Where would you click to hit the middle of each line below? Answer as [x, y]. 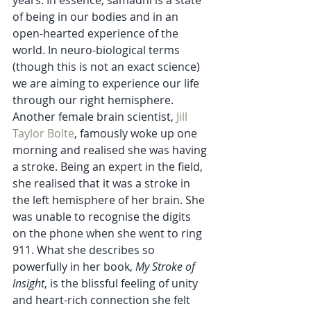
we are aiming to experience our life [107, 83]
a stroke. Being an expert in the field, [109, 166]
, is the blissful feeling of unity [123, 283]
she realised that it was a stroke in [103, 183]
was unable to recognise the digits [103, 216]
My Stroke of [167, 266]
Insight [28, 283]
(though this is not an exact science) [108, 66]
